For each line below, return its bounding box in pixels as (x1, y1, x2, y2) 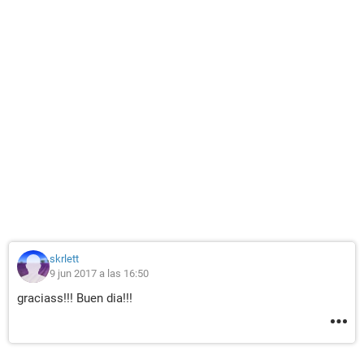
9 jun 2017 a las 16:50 (50, 267, 149, 279)
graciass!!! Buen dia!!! (17, 291, 132, 305)
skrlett (50, 253, 79, 265)
